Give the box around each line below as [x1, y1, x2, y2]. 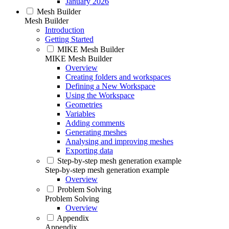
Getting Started [45, 35, 94, 43]
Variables [65, 109, 95, 118]
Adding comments [65, 119, 125, 127]
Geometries [65, 100, 102, 109]
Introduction [45, 26, 84, 34]
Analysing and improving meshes [65, 137, 173, 146]
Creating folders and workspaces [65, 73, 171, 81]
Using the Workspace [65, 91, 134, 100]
